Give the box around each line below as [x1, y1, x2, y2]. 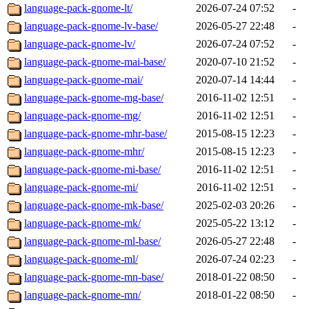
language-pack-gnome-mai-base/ [24, 56, 166, 68]
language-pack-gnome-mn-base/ [24, 271, 163, 283]
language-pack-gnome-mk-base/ [24, 199, 163, 212]
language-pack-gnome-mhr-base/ [24, 128, 167, 140]
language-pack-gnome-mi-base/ [24, 163, 161, 176]
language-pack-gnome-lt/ [24, 2, 132, 14]
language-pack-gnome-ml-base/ [24, 235, 161, 248]
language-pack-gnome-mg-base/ [24, 92, 163, 104]
